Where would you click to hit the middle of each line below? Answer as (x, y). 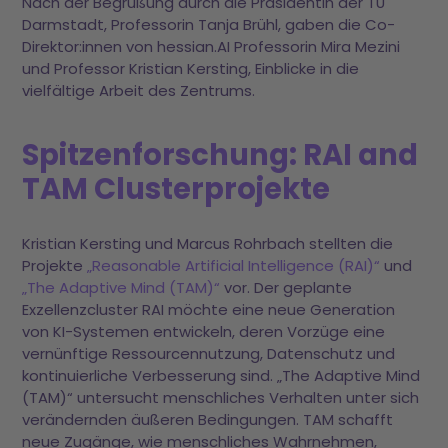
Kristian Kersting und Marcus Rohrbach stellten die (208, 243)
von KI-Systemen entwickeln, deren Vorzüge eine (204, 331)
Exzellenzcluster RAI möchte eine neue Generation (209, 309)
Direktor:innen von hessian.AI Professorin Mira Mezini (211, 46)
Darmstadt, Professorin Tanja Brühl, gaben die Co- (209, 24)
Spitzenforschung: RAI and (220, 154)
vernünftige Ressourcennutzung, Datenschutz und (209, 353)
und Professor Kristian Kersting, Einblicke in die (191, 68)
